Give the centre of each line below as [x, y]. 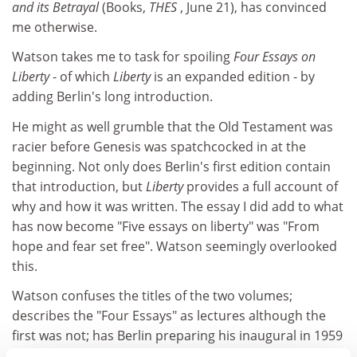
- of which [83, 76]
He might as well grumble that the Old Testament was [173, 126]
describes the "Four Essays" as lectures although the [169, 316]
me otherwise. [55, 27]
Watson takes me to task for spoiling [123, 57]
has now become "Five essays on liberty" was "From [166, 226]
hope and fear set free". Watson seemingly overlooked [175, 246]
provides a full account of [262, 186]
